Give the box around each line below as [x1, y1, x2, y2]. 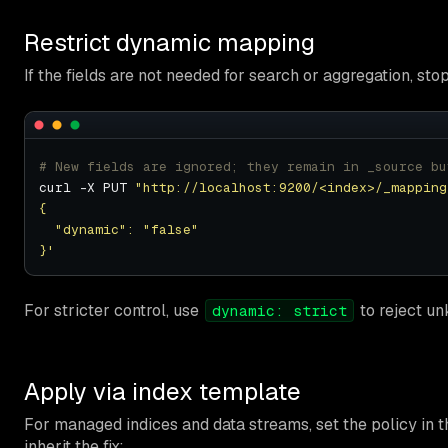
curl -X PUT [39, 178, 135, 196]
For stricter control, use [24, 299, 203, 321]
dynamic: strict [212, 300, 347, 320]
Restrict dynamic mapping [24, 26, 315, 58]
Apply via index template [24, 375, 301, 407]
